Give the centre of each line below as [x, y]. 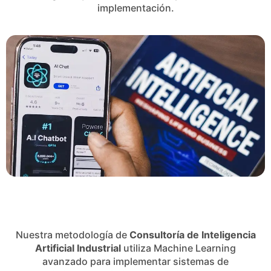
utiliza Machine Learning [178, 248]
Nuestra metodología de [72, 234]
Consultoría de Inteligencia [192, 234]
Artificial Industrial [78, 248]
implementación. [135, 8]
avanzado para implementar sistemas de [135, 261]
